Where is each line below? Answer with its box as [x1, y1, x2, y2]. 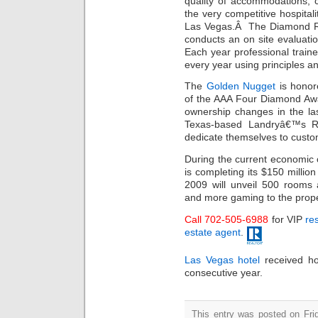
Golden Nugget [206, 80, 276, 92]
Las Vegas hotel [185, 254, 261, 266]
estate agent [185, 226, 241, 238]
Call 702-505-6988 [185, 213, 269, 225]
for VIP [268, 213, 306, 225]
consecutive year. [185, 267, 263, 279]
